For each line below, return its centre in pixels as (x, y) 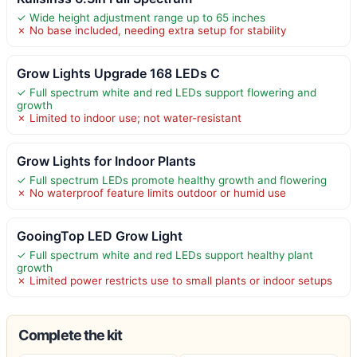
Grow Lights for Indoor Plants (106, 161)
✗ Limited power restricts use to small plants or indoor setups (175, 280)
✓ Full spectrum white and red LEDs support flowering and (167, 92)
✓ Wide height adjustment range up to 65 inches (141, 17)
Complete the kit (71, 335)
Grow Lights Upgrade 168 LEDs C (118, 73)
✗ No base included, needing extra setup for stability (151, 30)
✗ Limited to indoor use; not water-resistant (129, 118)
